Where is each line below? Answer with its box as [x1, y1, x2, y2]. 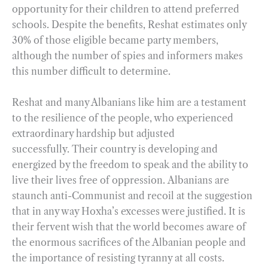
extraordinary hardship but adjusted [12, 127, 175, 139]
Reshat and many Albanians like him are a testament [12, 96, 246, 108]
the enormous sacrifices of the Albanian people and [12, 236, 246, 248]
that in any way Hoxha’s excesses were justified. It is [12, 205, 245, 217]
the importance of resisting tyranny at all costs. [12, 251, 224, 264]
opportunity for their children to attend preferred [12, 3, 239, 16]
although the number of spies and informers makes [12, 50, 243, 62]
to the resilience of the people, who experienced [12, 111, 233, 124]
